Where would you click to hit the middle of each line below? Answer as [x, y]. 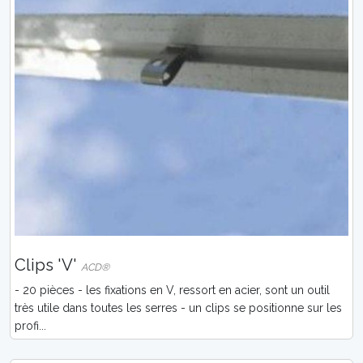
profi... [30, 326]
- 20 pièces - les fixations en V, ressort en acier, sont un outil [172, 290]
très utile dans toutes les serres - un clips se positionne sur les [178, 308]
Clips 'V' [48, 265]
